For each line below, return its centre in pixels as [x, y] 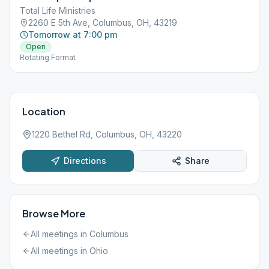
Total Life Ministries [58, 11]
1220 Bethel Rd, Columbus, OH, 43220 [107, 134]
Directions [85, 161]
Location [44, 111]
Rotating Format [48, 57]
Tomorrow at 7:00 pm [73, 35]
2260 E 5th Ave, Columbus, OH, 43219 [103, 23]
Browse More [54, 213]
